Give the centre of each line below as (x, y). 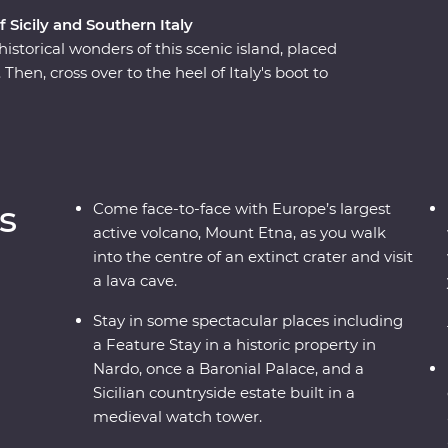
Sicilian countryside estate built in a (224, 393)
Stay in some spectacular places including (248, 321)
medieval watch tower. (178, 417)
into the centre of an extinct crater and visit (253, 257)
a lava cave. (135, 281)
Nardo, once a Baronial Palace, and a (229, 369)
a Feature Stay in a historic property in (235, 345)
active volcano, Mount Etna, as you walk (240, 233)
